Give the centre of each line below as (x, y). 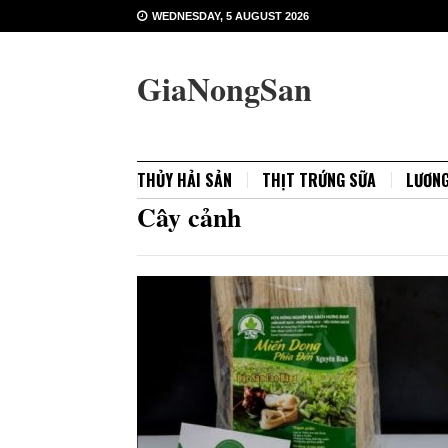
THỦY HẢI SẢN (184, 180)
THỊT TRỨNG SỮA (319, 180)
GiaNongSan (224, 88)
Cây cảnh (189, 217)
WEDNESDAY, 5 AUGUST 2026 (230, 16)
